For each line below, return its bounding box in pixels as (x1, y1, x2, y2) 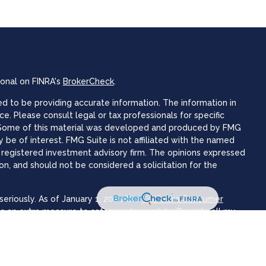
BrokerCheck (62, 76, 114, 86)
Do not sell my (176, 206, 236, 216)
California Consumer (141, 194, 223, 204)
